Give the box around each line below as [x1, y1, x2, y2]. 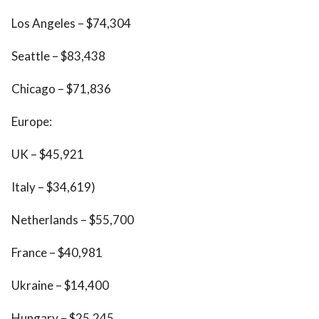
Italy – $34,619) [11, 179, 95, 194]
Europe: [11, 114, 52, 129]
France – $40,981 [11, 245, 103, 260]
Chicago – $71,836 [11, 81, 111, 96]
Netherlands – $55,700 [11, 212, 134, 227]
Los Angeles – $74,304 [11, 16, 131, 31]
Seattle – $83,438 [11, 48, 105, 63]
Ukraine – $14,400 [11, 278, 109, 293]
